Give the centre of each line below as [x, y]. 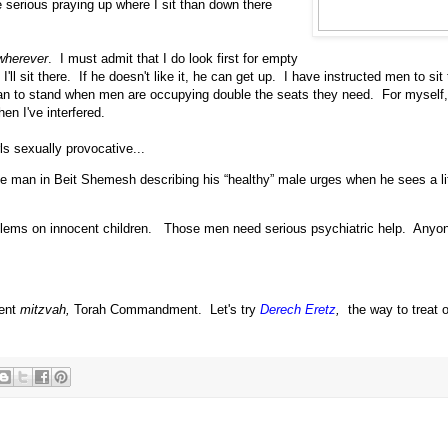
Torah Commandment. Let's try [165, 309]
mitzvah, [45, 309]
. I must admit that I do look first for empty [173, 58]
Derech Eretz [298, 309]
